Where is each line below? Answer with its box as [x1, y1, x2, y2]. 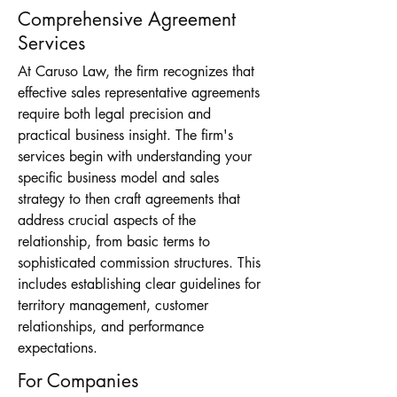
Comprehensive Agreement [18, 7, 236, 31]
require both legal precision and [18, 105, 211, 123]
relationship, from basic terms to [18, 232, 210, 251]
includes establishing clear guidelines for [18, 275, 261, 293]
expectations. [18, 339, 97, 357]
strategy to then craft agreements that [18, 190, 240, 208]
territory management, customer [18, 296, 208, 315]
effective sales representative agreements [18, 83, 260, 102]
